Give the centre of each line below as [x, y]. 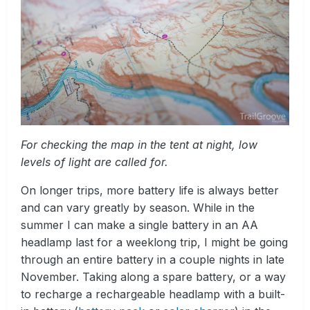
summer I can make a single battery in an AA [139, 225]
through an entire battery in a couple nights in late [153, 259]
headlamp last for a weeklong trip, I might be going [154, 242]
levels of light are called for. [94, 162]
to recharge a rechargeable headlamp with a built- [153, 294]
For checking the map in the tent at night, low [139, 144]
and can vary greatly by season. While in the [138, 207]
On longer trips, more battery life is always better [150, 190]
